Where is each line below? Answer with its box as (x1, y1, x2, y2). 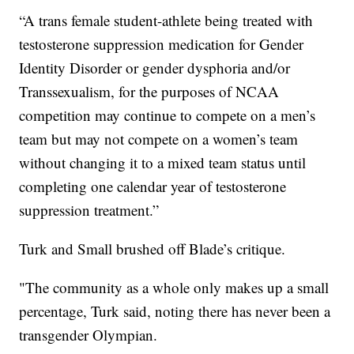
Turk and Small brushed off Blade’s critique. (19, 238, 286, 258)
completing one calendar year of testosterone (19, 175, 287, 196)
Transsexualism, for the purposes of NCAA (19, 81, 280, 101)
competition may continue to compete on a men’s (19, 104, 316, 125)
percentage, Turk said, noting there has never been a (19, 300, 331, 321)
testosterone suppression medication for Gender (19, 33, 304, 54)
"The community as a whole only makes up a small (19, 277, 330, 297)
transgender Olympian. (19, 324, 158, 345)
